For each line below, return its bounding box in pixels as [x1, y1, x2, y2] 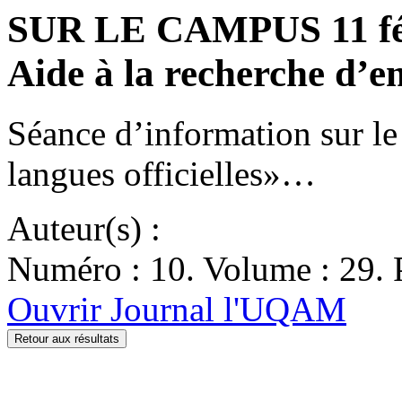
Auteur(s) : [7, 208, 161, 248]
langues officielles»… [7, 153, 316, 193]
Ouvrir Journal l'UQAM [7, 289, 346, 328]
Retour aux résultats [14, 331, 119, 345]
